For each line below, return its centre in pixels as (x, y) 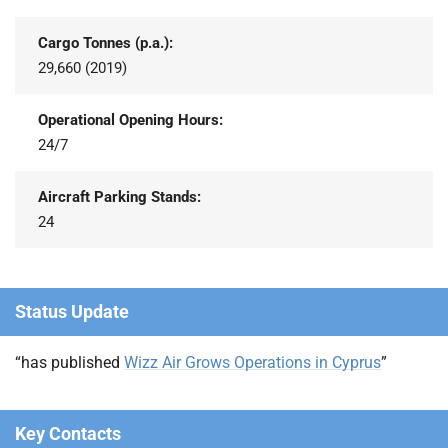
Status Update (72, 311)
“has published (69, 362)
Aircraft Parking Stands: (119, 196)
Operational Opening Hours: (130, 119)
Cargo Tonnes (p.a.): (105, 42)
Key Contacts (68, 433)
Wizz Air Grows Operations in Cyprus (252, 362)
